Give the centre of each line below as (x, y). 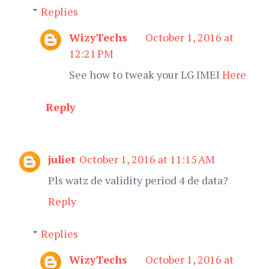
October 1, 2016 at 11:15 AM (147, 159)
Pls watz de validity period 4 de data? (138, 180)
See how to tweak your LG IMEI (146, 74)
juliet (62, 159)
